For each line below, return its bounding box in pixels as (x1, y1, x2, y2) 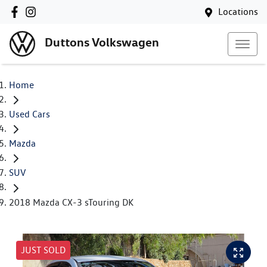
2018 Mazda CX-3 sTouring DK (9, 196, 133, 208)
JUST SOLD (21, 244, 66, 256)
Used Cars (9, 108, 50, 120)
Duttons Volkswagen (45, 35, 159, 50)
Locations (218, 6, 258, 17)
